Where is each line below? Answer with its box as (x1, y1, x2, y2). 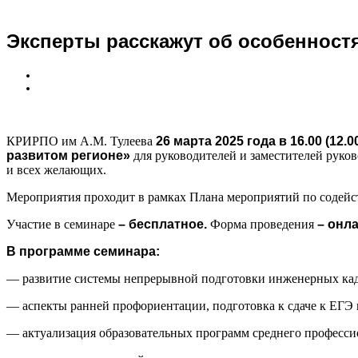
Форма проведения (210, 217, 314, 232)
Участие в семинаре (6, 217, 115, 232)
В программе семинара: (6, 245, 160, 259)
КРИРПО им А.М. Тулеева (6, 134, 156, 149)
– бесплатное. (115, 217, 210, 232)
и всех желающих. (6, 163, 106, 177)
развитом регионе (6, 149, 123, 163)
